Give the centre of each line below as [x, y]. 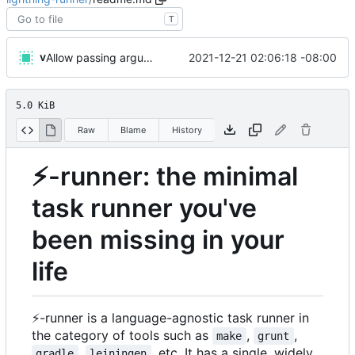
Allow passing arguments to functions [148, 58]
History [187, 130]
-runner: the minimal [173, 177]
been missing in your [158, 240]
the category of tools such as [122, 335]
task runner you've [144, 208]
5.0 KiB [35, 106]
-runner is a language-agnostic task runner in [174, 317]
